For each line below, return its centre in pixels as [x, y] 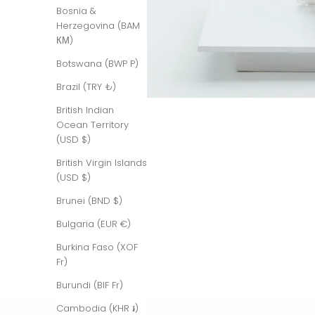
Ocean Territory [92, 124]
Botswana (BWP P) [97, 63]
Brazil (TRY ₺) [86, 86]
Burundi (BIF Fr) [90, 285]
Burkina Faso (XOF [97, 247]
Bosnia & [76, 11]
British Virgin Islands [102, 162]
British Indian [85, 110]
